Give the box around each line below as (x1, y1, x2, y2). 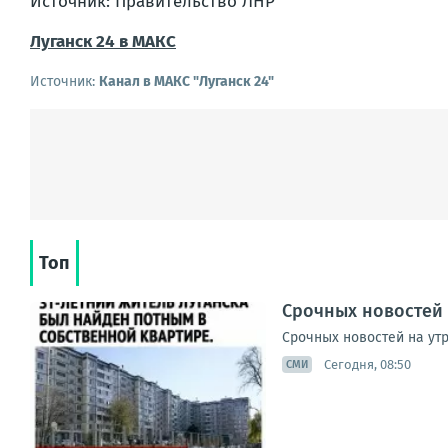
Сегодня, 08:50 (324, 356, 411, 372)
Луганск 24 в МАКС (30, 31, 176, 52)
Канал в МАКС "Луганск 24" (99, 73, 274, 90)
